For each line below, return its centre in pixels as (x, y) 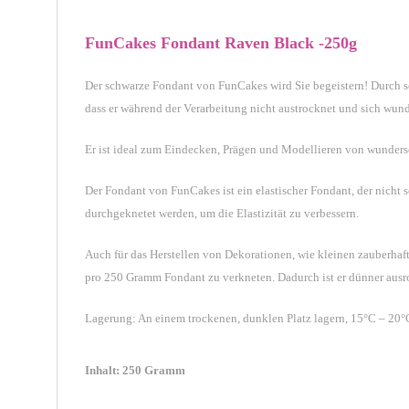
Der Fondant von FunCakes (154, 190)
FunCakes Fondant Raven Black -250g (221, 43)
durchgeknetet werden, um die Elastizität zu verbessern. (222, 213)
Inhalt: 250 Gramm (135, 370)
